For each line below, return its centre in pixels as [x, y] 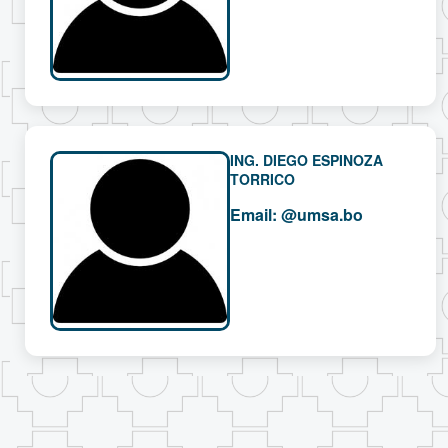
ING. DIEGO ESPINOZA [306, 160]
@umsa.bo [322, 215]
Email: [253, 215]
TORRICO [262, 179]
